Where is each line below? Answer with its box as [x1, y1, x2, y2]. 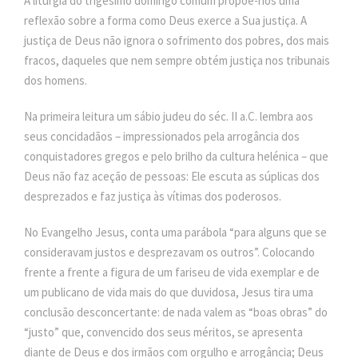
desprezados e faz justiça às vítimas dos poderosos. [24, 188, 284, 204]
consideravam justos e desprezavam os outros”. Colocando [24, 244, 315, 260]
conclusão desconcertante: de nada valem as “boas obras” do [24, 304, 328, 320]
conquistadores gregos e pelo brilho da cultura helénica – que [24, 148, 328, 164]
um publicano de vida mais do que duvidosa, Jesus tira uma [24, 284, 313, 300]
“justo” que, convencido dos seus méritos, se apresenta [24, 324, 303, 340]
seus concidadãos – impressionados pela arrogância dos [24, 128, 300, 144]
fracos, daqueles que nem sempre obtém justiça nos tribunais [24, 52, 330, 68]
